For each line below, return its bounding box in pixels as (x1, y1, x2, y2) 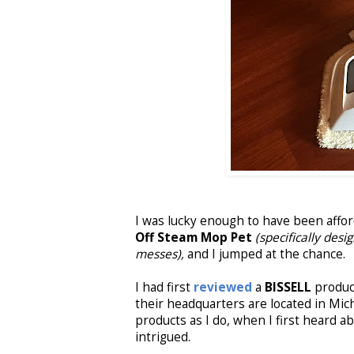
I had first (135, 278, 194, 296)
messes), (135, 245, 184, 262)
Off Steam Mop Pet (135, 228, 255, 246)
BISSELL (265, 278, 311, 296)
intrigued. (135, 328, 190, 345)
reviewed (194, 278, 252, 296)
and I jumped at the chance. (184, 245, 345, 262)
